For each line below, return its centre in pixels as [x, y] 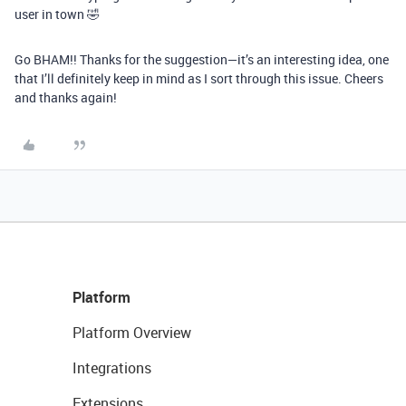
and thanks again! [66, 97]
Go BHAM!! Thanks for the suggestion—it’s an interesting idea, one [202, 59]
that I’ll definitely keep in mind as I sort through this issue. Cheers [199, 78]
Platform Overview [132, 332]
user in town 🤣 [57, 14]
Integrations [112, 367]
